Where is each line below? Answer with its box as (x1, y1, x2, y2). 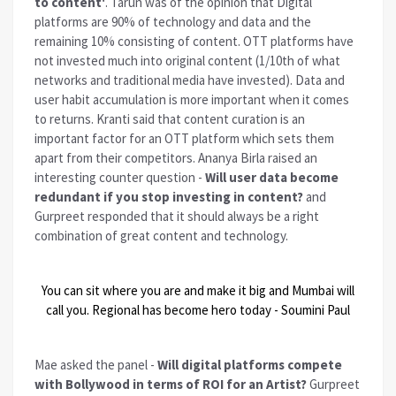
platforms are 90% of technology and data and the (34, 13, 311, 31)
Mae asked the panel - (34, 356, 157, 374)
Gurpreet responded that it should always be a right (34, 208, 319, 225)
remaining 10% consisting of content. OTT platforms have (34, 33, 354, 50)
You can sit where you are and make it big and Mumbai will (42, 282, 354, 300)
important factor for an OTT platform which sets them (34, 130, 334, 148)
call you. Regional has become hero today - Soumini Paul (46, 301, 350, 319)
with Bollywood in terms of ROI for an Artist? (34, 376, 307, 393)
